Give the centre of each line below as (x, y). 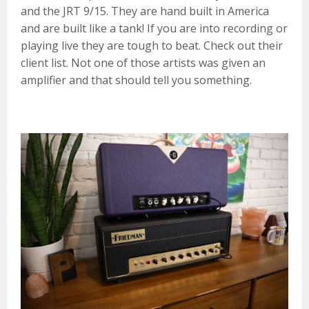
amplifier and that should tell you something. (136, 80)
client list (43, 62)
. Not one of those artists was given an (166, 62)
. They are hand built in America (188, 11)
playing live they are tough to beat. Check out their (152, 45)
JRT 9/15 (84, 11)
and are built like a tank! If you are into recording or (154, 28)
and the (42, 11)
